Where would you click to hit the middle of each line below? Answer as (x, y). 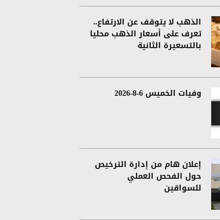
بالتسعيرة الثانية (169, 45)
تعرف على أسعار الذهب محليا (146, 33)
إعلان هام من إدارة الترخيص (148, 164)
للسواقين (183, 188)
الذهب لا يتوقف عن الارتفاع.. (147, 22)
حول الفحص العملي (164, 176)
